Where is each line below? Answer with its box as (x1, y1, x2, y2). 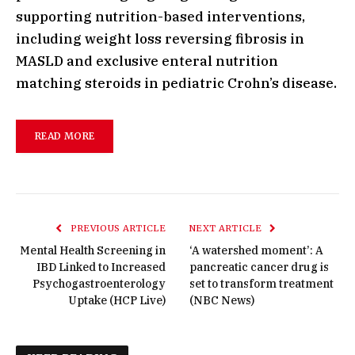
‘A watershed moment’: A (189, 242, 323, 258)
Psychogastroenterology (32, 276, 166, 291)
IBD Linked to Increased (36, 259, 166, 274)
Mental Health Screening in (20, 242, 166, 258)
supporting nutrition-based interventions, (16, 7, 305, 25)
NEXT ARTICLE (189, 222, 265, 234)
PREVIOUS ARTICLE (67, 222, 166, 234)
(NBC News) (189, 292, 254, 307)
